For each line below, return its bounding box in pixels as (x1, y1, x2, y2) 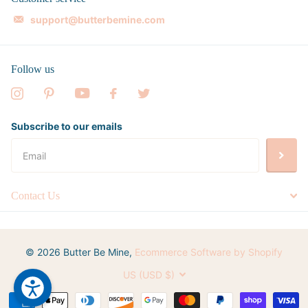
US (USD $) (122, 268, 175, 280)
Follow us (11, 63, 54, 75)
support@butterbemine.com (30, 14, 165, 26)
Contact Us (11, 190, 60, 202)
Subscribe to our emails (11, 120, 122, 132)
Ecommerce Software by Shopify (135, 245, 283, 258)
